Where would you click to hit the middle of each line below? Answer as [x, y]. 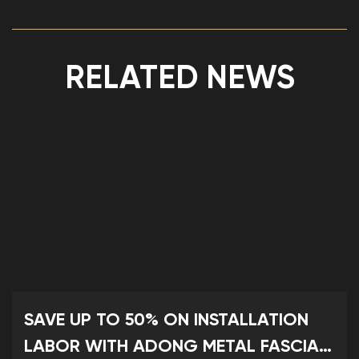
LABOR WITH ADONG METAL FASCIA [171, 347]
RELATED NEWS [179, 79]
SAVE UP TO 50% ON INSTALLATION [166, 321]
